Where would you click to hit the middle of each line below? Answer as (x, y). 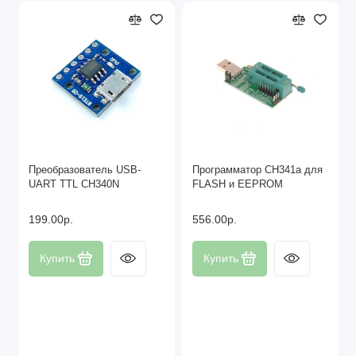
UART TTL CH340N (74, 184)
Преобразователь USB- (85, 170)
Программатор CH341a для (257, 170)
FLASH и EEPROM (238, 184)
